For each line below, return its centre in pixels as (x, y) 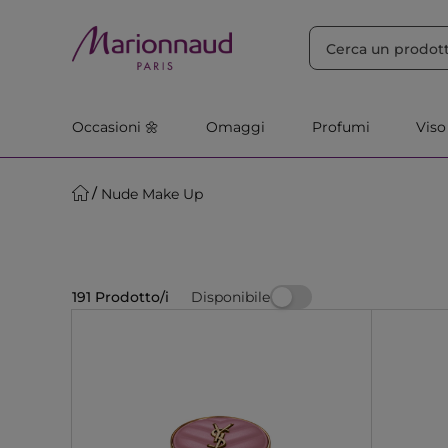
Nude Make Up (152, 193)
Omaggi (235, 127)
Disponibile (230, 296)
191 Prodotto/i (120, 297)
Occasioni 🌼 (115, 127)
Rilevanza (208, 19)
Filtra (296, 19)
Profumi (340, 127)
